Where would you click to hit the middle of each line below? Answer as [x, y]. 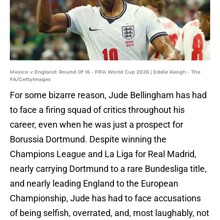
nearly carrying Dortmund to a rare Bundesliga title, [108, 169]
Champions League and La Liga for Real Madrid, [103, 154]
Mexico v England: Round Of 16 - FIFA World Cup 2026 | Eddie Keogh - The [105, 72]
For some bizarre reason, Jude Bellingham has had [108, 95]
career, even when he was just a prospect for [96, 125]
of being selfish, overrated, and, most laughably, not [110, 213]
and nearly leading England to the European [94, 184]
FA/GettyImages [30, 80]
